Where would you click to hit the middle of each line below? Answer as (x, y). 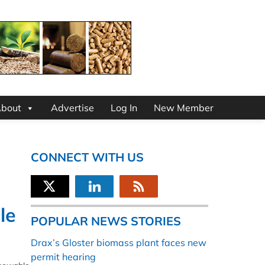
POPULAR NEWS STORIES (106, 221)
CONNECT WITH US (87, 157)
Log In (124, 108)
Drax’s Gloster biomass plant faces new (119, 243)
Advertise (72, 108)
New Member (184, 108)
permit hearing (63, 257)
